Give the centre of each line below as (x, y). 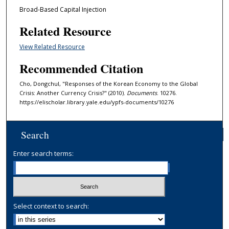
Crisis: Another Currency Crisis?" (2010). (73, 93)
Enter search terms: (44, 154)
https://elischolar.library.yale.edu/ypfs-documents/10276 (96, 102)
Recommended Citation (81, 68)
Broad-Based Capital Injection (63, 9)
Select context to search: (51, 206)
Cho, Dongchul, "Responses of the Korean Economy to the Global (108, 84)
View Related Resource (52, 47)
